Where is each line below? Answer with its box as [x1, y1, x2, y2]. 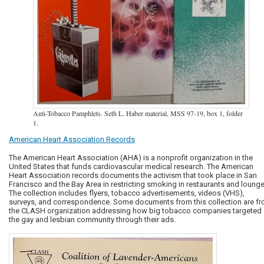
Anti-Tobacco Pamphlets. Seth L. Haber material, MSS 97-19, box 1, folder [32, 108, 243, 118]
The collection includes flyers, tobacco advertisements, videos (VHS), [9, 188, 245, 197]
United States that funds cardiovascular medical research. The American [9, 161, 253, 171]
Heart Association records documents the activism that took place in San [9, 170, 257, 180]
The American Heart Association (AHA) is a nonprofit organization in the [9, 153, 253, 162]
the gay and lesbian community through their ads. [9, 214, 176, 224]
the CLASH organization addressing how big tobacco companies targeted [9, 206, 262, 215]
